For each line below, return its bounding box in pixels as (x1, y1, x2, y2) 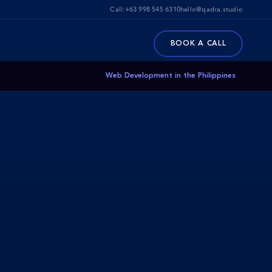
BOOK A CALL (170, 39, 226, 47)
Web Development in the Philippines (106, 72, 236, 80)
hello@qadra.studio (180, 5, 243, 14)
